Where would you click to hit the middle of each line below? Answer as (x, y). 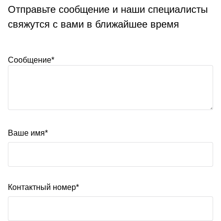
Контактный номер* (43, 187)
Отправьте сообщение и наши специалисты (108, 9)
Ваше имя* (28, 133)
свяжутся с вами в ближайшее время (93, 24)
